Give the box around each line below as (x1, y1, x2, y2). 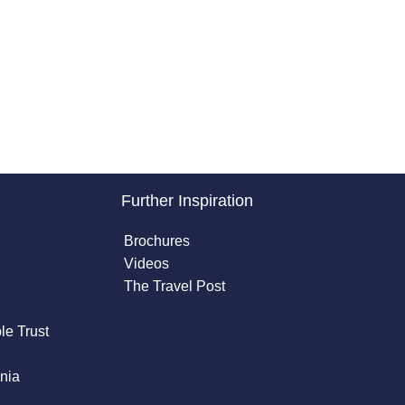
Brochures (123, 233, 190, 249)
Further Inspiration (120, 192, 253, 210)
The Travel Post (123, 278, 225, 294)
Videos (123, 256, 169, 271)
